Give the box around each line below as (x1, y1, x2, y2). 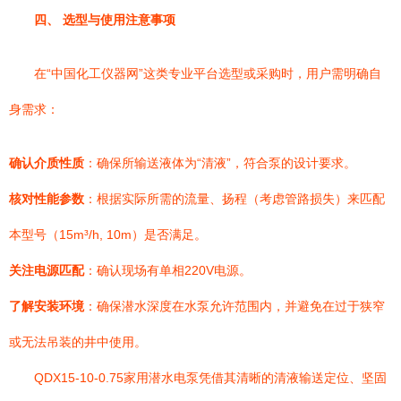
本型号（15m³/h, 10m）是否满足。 (9, 227, 207, 242)
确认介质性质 (9, 156, 84, 170)
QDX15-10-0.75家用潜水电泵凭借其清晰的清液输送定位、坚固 (34, 371, 387, 385)
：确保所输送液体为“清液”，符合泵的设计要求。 (84, 156, 356, 170)
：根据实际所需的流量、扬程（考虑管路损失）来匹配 (84, 192, 385, 206)
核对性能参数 (9, 192, 84, 206)
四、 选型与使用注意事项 (34, 13, 175, 27)
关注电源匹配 (9, 263, 84, 277)
